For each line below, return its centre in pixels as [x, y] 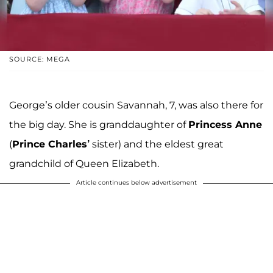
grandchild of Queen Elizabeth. [85, 164]
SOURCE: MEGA [40, 59]
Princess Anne [225, 125]
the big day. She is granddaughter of [99, 125]
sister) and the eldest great [157, 144]
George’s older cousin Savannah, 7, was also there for [136, 105]
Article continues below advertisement [136, 183]
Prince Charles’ [51, 144]
